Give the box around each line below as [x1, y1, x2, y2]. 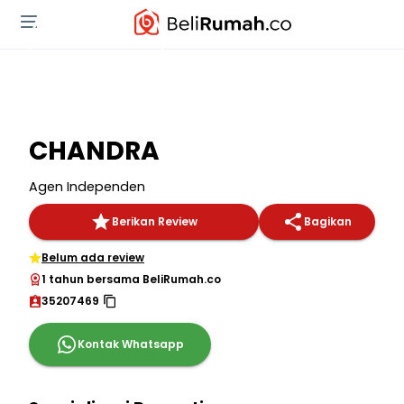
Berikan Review [112, 214, 197, 229]
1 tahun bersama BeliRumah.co [41, 271, 221, 287]
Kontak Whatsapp [78, 336, 184, 352]
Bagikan [304, 214, 352, 229]
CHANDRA [29, 133, 160, 169]
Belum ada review [41, 250, 144, 265]
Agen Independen [29, 178, 145, 196]
